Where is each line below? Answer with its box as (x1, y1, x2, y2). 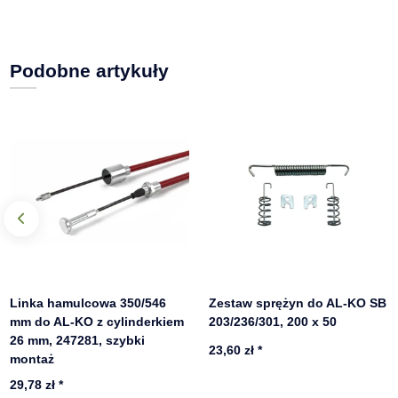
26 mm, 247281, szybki (10, 333, 146, 348)
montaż (10, 352, 55, 367)
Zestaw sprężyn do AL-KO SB (209, 296, 387, 311)
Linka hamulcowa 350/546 (10, 296, 167, 311)
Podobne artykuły (10, 60, 170, 82)
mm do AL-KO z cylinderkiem (10, 314, 185, 330)
